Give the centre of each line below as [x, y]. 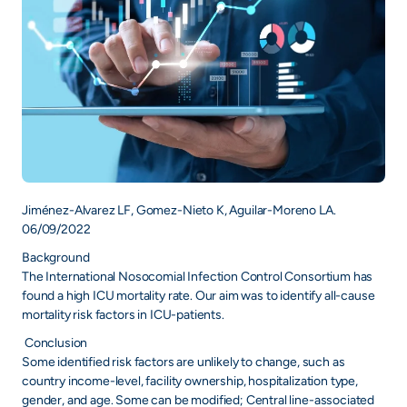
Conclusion [55, 343]
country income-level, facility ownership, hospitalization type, [190, 381]
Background [56, 258]
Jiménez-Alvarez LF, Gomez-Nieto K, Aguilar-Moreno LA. [179, 210]
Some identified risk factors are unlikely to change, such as [184, 362]
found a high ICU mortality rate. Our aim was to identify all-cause [199, 296]
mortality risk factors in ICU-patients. [123, 315]
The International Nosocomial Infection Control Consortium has [198, 277]
